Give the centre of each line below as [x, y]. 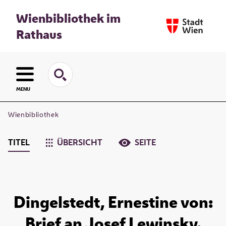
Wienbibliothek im [68, 18]
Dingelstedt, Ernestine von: [113, 202]
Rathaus [39, 34]
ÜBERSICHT [80, 143]
